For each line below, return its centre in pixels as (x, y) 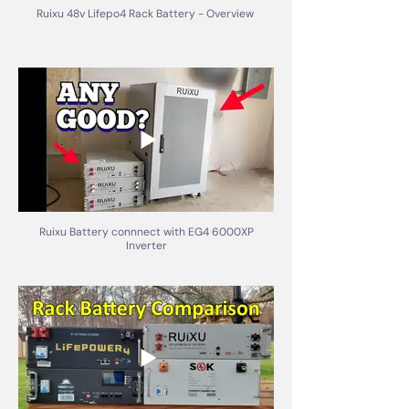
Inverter (146, 245)
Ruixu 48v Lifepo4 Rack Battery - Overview (146, 14)
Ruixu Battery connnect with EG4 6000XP (146, 231)
